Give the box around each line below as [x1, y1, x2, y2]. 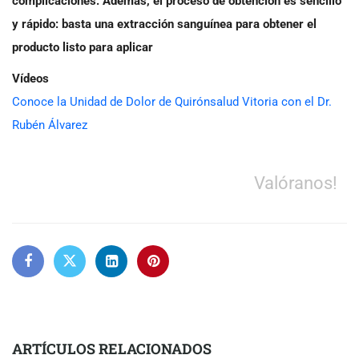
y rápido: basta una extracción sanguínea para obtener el [12, 16, 317, 31]
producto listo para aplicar [12, 39, 153, 54]
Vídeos [12, 71, 49, 86]
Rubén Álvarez [12, 117, 87, 132]
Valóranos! [254, 171, 337, 193]
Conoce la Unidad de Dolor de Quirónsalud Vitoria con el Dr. [12, 94, 332, 109]
